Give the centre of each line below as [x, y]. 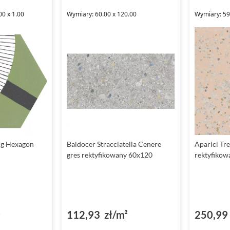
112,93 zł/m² [98, 214]
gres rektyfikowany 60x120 [110, 155]
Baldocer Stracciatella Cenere [114, 144]
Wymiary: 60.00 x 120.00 [102, 14]
